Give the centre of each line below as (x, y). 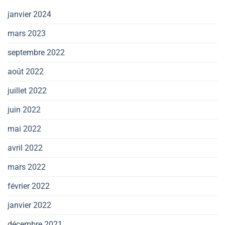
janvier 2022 (29, 205)
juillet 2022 (27, 91)
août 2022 (26, 72)
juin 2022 (24, 110)
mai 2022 (24, 129)
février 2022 (29, 186)
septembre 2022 (36, 53)
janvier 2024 (29, 15)
